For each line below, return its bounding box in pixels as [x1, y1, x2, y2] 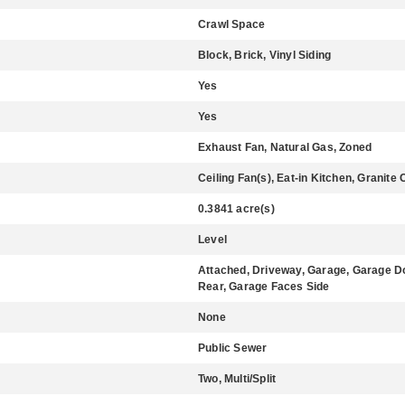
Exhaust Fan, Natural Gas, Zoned [198, 141, 372, 154]
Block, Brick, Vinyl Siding [198, 49, 332, 61]
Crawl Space [198, 18, 266, 31]
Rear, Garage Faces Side [198, 280, 330, 293]
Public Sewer [198, 342, 268, 354]
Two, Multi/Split [198, 372, 277, 385]
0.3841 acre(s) [198, 202, 275, 215]
